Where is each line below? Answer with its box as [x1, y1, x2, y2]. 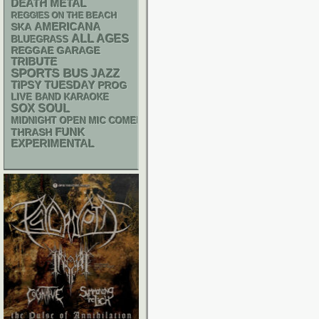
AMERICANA [35, 21, 101, 33]
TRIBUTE [11, 56, 58, 68]
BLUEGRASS [11, 34, 69, 45]
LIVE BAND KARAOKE [11, 92, 110, 103]
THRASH [11, 127, 53, 138]
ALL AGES [72, 33, 130, 45]
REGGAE [11, 45, 54, 56]
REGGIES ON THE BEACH [11, 11, 117, 21]
